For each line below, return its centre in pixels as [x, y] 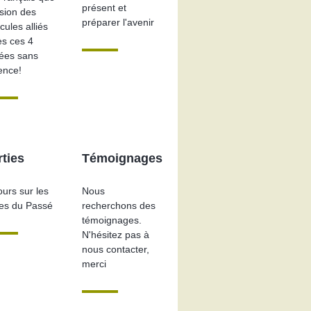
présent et [104, 8]
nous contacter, [116, 250]
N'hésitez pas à [116, 235]
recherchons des [119, 206]
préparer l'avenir [118, 23]
